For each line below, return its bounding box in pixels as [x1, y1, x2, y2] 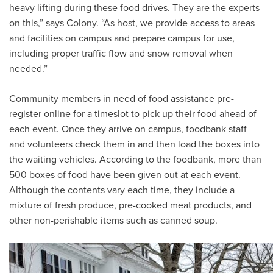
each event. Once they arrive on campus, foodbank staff [9, 122, 247, 136]
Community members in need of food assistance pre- [9, 91, 234, 106]
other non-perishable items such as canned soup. [9, 213, 218, 228]
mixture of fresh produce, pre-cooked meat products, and [9, 198, 252, 213]
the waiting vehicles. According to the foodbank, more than [9, 152, 261, 167]
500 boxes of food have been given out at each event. [9, 168, 241, 182]
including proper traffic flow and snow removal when [9, 46, 233, 61]
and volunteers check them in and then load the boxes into [9, 137, 260, 152]
